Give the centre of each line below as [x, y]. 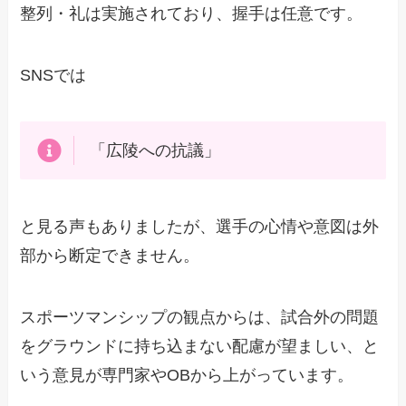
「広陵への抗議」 [155, 151]
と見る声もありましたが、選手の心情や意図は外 [200, 227]
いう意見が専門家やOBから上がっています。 [187, 375]
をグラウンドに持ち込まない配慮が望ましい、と [200, 346]
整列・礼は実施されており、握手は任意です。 [192, 13]
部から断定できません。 [110, 256]
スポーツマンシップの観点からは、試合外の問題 [200, 317]
